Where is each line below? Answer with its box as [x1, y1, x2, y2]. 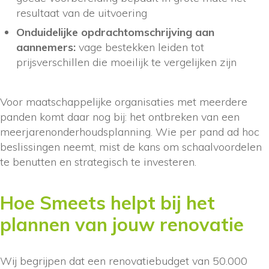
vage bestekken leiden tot [76, 40, 204, 55]
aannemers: [16, 40, 76, 55]
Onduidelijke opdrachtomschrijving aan [16, 25, 214, 40]
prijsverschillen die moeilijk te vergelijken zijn [16, 55, 237, 70]
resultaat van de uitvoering [16, 6, 147, 20]
